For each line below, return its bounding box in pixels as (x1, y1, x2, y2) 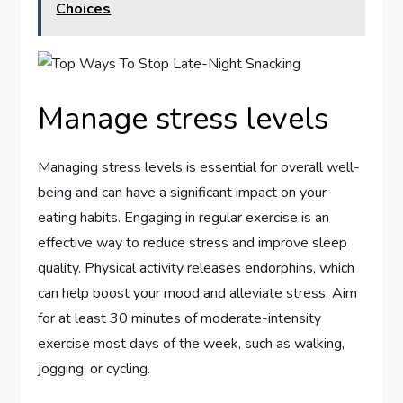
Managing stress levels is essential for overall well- (38, 157, 361, 178)
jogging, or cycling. (38, 359, 151, 380)
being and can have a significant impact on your (38, 183, 327, 203)
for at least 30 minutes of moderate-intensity (38, 309, 322, 329)
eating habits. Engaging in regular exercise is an (38, 208, 330, 228)
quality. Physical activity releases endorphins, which (38, 258, 355, 279)
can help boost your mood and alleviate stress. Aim (38, 283, 358, 304)
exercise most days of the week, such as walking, (38, 334, 345, 354)
